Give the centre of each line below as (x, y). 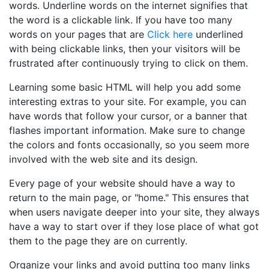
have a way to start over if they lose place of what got (134, 226)
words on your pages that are (78, 34)
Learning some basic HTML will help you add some (125, 87)
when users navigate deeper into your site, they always (134, 212)
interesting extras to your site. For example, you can (128, 101)
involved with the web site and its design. (103, 159)
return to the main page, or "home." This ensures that (129, 198)
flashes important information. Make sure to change (127, 130)
